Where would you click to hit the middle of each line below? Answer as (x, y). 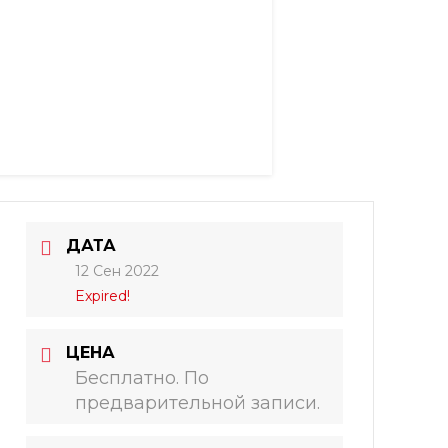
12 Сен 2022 (117, 271)
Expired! (103, 296)
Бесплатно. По (142, 378)
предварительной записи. (198, 403)
